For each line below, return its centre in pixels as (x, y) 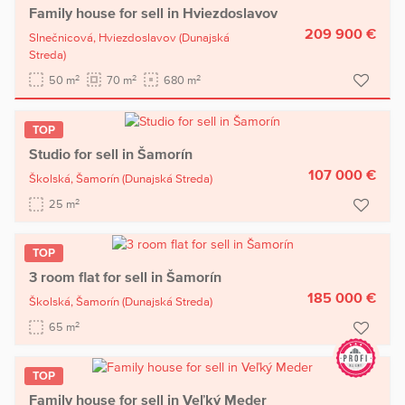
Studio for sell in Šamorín (111, 154)
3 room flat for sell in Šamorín (125, 277)
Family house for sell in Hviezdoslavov (153, 12)
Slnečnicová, (64, 38)
